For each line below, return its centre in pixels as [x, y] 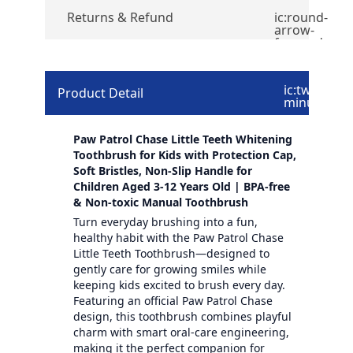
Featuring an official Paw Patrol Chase [173, 300]
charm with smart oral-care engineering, [181, 332]
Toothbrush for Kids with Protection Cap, [184, 154]
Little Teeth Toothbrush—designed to [171, 253]
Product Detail [100, 93]
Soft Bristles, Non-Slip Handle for [162, 170]
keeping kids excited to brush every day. [179, 284]
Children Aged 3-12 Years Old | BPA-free [181, 186]
